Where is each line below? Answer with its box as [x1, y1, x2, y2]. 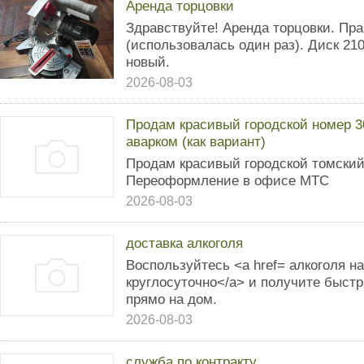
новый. [126, 54, 170, 70]
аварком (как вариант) [126, 133, 266, 149]
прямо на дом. [126, 291, 217, 307]
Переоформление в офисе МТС [126, 172, 329, 188]
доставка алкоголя [126, 235, 243, 251]
